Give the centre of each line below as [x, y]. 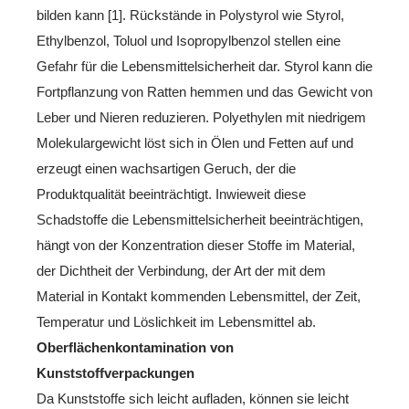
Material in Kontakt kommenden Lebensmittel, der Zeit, [199, 296]
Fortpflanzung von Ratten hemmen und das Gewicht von [204, 91]
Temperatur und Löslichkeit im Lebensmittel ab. [176, 321]
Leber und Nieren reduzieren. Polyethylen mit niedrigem [201, 117]
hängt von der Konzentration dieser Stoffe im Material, [196, 245]
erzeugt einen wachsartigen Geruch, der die [166, 168]
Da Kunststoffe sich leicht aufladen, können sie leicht [193, 398]
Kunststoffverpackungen [115, 372]
